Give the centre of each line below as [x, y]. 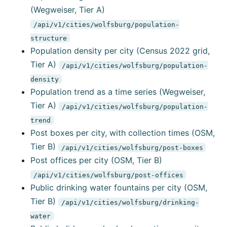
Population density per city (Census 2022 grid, [120, 51]
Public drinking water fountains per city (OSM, [119, 188]
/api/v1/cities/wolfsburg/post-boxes [132, 147]
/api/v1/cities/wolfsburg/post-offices [108, 175]
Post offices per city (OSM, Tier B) [96, 160]
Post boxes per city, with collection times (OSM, [123, 133]
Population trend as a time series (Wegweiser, [118, 92]
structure [49, 38]
